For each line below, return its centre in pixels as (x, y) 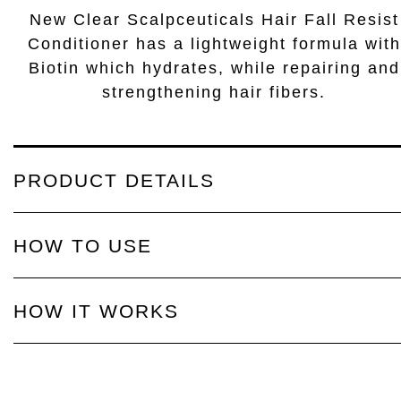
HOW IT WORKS (96, 311)
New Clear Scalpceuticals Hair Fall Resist (214, 20)
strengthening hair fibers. (214, 92)
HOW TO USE (83, 246)
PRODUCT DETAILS (114, 180)
